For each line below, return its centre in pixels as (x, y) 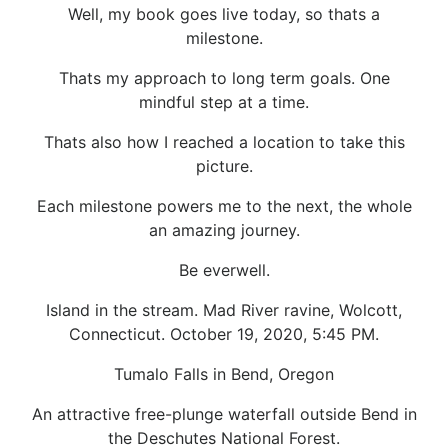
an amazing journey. (224, 229)
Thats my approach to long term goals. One (224, 77)
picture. (224, 165)
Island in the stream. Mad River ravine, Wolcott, (224, 309)
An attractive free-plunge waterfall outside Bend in (224, 413)
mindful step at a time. (224, 101)
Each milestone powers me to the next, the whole (224, 205)
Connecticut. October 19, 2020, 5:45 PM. (224, 333)
